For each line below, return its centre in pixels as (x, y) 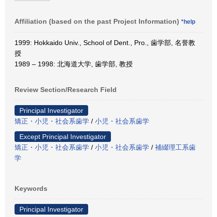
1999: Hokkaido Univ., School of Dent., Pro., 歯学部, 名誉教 (105, 42)
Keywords (31, 188)
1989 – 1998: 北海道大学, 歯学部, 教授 (74, 64)
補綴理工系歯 (175, 147)
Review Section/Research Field (66, 89)
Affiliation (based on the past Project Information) (98, 21)
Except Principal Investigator (63, 136)
